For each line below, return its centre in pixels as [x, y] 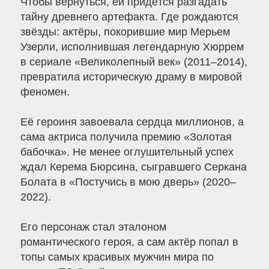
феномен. [45, 92]
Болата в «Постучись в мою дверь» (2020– [128, 182]
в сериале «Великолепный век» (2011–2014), [134, 62]
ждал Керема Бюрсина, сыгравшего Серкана [133, 167]
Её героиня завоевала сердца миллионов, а [132, 122]
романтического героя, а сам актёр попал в [129, 242]
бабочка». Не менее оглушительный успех [127, 152]
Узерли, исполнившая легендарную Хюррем [132, 47]
